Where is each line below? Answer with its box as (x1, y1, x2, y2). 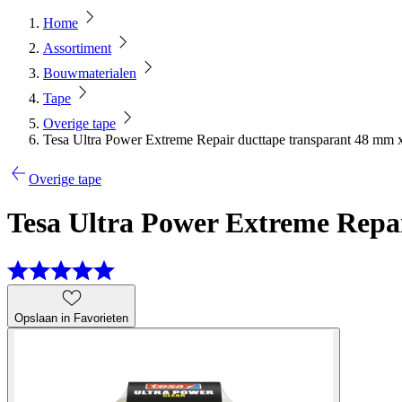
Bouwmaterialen (43, 66, 136, 81)
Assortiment (43, 40, 111, 56)
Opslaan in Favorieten (14, 310, 128, 325)
